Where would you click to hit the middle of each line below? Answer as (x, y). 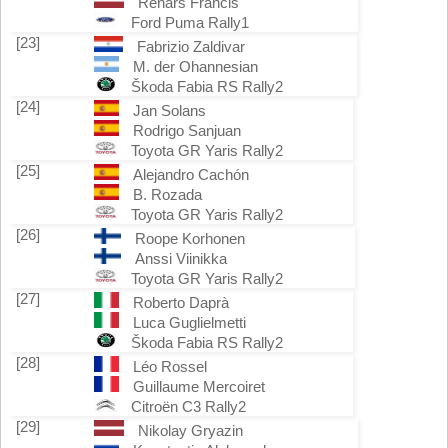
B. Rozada (167, 194)
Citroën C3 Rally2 (188, 406)
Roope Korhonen (189, 238)
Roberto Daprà (180, 302)
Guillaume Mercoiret (198, 386)
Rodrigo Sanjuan (186, 130)
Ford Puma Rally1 (190, 22)
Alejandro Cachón (190, 174)
